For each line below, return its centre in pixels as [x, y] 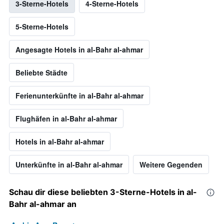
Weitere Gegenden [171, 165]
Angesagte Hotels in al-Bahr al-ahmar [79, 50]
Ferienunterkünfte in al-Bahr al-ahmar [79, 96]
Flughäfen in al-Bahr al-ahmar [66, 119]
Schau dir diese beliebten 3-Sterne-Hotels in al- [103, 192]
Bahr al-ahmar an [43, 204]
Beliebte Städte [41, 73]
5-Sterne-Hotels [42, 27]
